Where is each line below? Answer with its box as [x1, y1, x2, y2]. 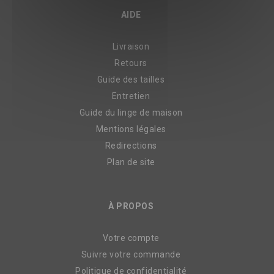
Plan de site [106, 157, 155, 167]
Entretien [111, 91, 150, 101]
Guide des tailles [97, 74, 165, 84]
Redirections [105, 140, 157, 150]
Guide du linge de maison [79, 107, 183, 117]
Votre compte [102, 232, 160, 243]
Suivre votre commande [81, 249, 181, 259]
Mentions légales [95, 124, 166, 134]
